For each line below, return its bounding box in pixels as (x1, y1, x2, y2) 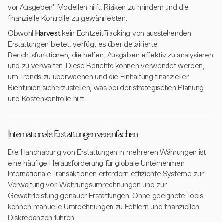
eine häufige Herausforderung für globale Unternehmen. (8, 159, 186, 167)
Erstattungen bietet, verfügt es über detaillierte (8, 40, 158, 49)
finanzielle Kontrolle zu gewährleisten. (8, 14, 127, 23)
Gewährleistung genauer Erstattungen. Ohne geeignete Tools (8, 191, 203, 200)
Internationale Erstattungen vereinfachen (8, 131, 137, 140)
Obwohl (8, 29, 35, 38)
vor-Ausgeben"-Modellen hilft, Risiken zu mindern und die (8, 3, 189, 12)
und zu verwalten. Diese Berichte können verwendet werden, (8, 61, 205, 70)
